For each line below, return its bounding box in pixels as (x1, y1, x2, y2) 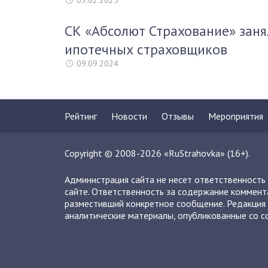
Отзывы (162, 110, 194, 122)
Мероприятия (208, 110, 263, 122)
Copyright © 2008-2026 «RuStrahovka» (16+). (65, 147, 250, 159)
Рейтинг (65, 110, 97, 122)
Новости (111, 110, 147, 122)
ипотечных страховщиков (65, 40, 227, 59)
